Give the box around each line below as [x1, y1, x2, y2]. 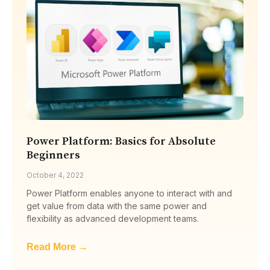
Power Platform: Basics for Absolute [27, 134, 216, 148]
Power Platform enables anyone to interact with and [27, 187, 232, 198]
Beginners [27, 148, 80, 162]
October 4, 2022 [27, 170, 84, 180]
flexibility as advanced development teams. [27, 213, 199, 224]
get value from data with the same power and [27, 200, 207, 211]
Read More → [27, 241, 88, 252]
